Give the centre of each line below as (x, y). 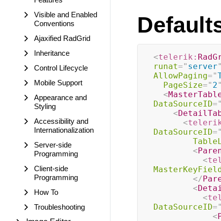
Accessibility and (61, 121)
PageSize (183, 85)
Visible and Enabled (66, 15)
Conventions (54, 23)
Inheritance (52, 53)
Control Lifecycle (61, 68)
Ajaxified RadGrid (62, 38)
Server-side (53, 145)
